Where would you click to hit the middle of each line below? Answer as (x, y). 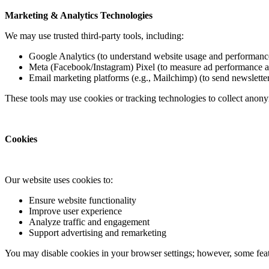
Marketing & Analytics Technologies (79, 16)
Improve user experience (75, 211)
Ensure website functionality (83, 201)
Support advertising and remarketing (98, 233)
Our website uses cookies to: (59, 180)
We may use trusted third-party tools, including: (94, 36)
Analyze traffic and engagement (89, 222)
